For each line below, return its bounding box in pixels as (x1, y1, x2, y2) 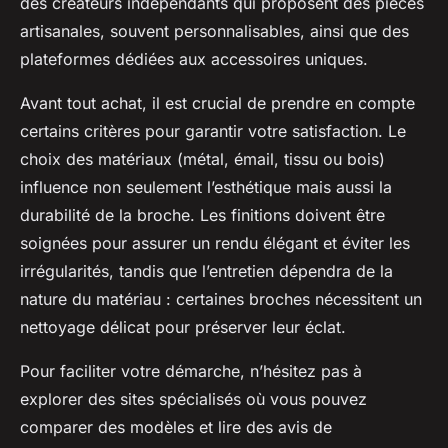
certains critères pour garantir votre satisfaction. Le (20, 121, 406, 142)
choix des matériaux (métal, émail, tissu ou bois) (20, 149, 385, 170)
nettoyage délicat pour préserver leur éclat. (20, 317, 346, 338)
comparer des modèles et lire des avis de (20, 417, 332, 438)
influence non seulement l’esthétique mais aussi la (20, 177, 392, 198)
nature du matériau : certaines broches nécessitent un (20, 289, 422, 310)
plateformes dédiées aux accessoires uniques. (20, 49, 368, 70)
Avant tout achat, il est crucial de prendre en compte (20, 93, 415, 114)
